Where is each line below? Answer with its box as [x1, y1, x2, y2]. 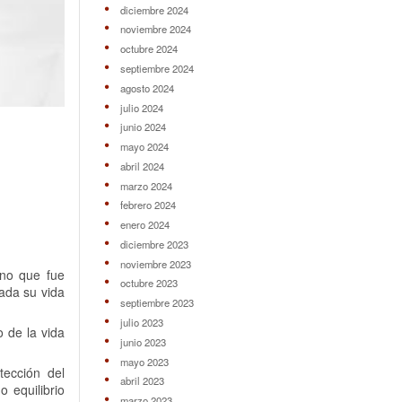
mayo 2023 [119, 354, 169, 369]
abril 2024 [119, 158, 164, 173]
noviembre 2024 [119, 22, 191, 37]
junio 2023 [119, 334, 166, 349]
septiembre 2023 [119, 295, 194, 310]
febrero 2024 [119, 197, 176, 213]
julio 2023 [119, 314, 163, 329]
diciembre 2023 [119, 236, 188, 251]
